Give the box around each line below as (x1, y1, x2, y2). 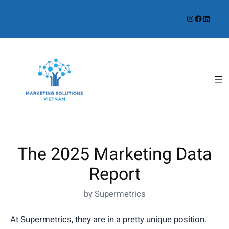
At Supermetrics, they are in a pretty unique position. (10, 213, 207, 226)
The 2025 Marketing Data (17, 141, 212, 167)
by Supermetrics (83, 187, 146, 200)
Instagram (186, 12, 193, 25)
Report (88, 161, 141, 187)
